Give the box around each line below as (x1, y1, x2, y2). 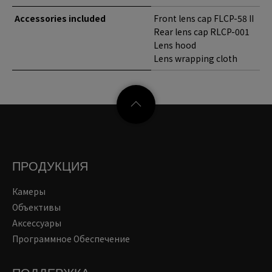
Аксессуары (12, 217, 61, 229)
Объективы (12, 201, 61, 214)
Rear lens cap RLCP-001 (154, 25, 250, 38)
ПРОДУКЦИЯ (12, 158, 88, 174)
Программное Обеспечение (12, 233, 130, 245)
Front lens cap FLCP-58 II (154, 12, 254, 25)
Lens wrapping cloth (154, 52, 237, 65)
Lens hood (154, 39, 196, 52)
